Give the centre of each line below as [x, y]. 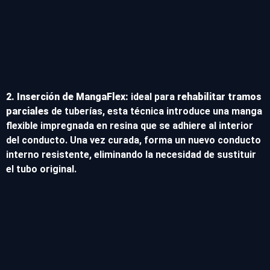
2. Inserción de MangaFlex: [67, 96]
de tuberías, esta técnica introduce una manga [155, 111]
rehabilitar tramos [219, 96]
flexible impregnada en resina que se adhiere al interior [130, 125]
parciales [27, 111]
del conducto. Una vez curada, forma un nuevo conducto [133, 140]
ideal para [153, 96]
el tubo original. [41, 169]
